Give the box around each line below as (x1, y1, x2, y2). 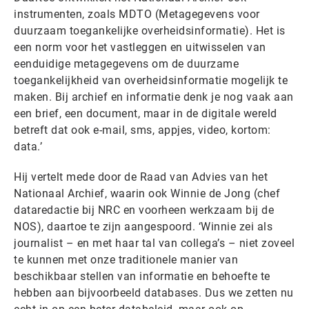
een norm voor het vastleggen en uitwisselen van (14, 40, 266, 54)
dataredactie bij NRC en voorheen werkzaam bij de (14, 203, 274, 217)
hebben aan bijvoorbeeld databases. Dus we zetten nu (14, 286, 294, 299)
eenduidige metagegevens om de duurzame (14, 57, 239, 70)
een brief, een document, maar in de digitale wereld (14, 106, 277, 120)
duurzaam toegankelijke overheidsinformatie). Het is (14, 23, 286, 37)
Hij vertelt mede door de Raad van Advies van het (14, 170, 268, 183)
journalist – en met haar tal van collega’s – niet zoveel (14, 236, 295, 250)
